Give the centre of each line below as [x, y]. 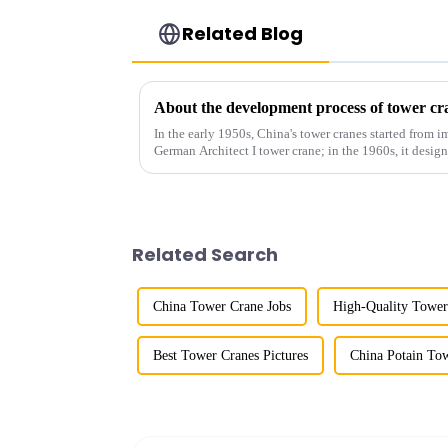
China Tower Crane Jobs [222, 307]
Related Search [205, 255]
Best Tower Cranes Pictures [230, 356]
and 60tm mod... [197, 168]
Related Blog [243, 34]
